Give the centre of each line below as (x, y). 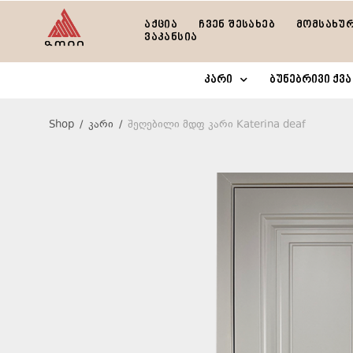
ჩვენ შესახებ (237, 24)
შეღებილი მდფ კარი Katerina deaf (217, 125)
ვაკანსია (171, 37)
